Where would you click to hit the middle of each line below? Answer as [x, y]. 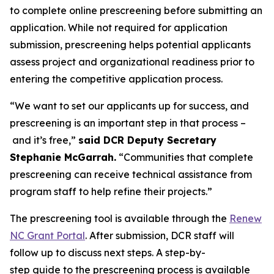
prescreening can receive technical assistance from [131, 174]
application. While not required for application [119, 28]
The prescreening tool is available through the [120, 218]
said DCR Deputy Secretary [147, 140]
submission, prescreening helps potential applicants [130, 45]
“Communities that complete [185, 157]
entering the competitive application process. [116, 79]
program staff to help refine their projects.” [112, 191]
